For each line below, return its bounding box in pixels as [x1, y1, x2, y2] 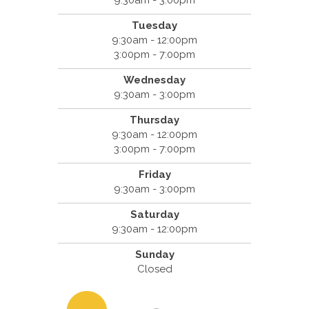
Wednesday [123, 74, 186, 87]
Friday [138, 168, 171, 181]
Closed [137, 263, 172, 276]
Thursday [130, 114, 179, 127]
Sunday [134, 248, 175, 261]
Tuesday [132, 19, 177, 32]
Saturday [130, 208, 179, 221]
